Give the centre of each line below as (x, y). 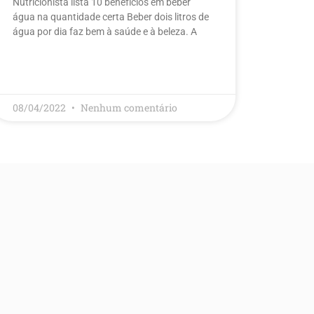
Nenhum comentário (129, 107)
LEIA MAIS (32, 72)
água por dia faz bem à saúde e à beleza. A (104, 31)
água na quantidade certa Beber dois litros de (110, 16)
